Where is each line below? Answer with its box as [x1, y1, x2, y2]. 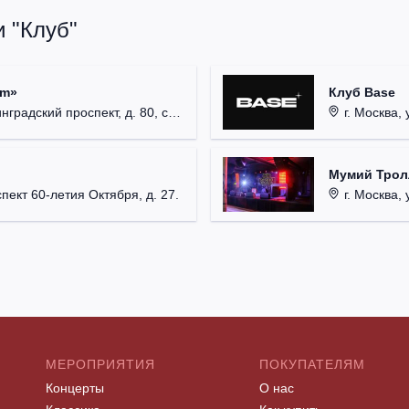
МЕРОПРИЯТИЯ [46, 357, 155, 372]
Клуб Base [329, 85, 395, 100]
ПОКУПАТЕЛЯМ [259, 357, 365, 372]
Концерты [46, 381, 104, 396]
